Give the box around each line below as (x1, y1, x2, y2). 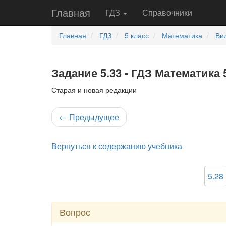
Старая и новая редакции (51, 85, 137, 95)
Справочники (142, 7, 192, 18)
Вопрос (60, 205, 90, 218)
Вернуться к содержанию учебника (51, 140, 182, 152)
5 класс (125, 30, 149, 40)
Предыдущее (67, 111, 119, 123)
